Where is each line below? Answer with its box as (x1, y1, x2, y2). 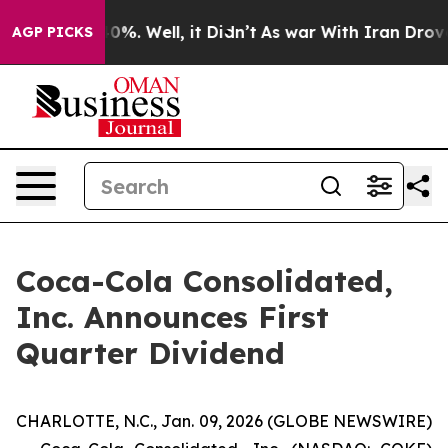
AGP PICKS (12, 23, 93, 41)
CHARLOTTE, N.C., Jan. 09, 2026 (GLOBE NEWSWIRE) (16, 411, 432, 431)
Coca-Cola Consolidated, (16, 262, 393, 300)
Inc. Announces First (16, 298, 329, 336)
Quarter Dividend (16, 334, 285, 372)
